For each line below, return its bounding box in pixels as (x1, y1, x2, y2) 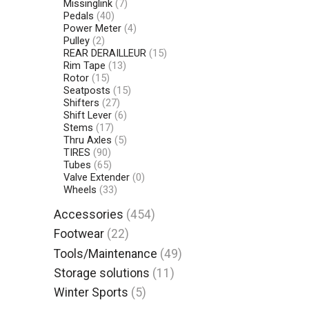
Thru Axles (63, 133, 112, 146)
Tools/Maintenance (54, 246, 158, 261)
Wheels (63, 183, 97, 196)
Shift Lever (63, 108, 112, 121)
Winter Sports (54, 286, 129, 300)
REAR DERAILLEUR (63, 46, 146, 59)
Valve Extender (63, 170, 130, 183)
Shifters (63, 96, 99, 109)
